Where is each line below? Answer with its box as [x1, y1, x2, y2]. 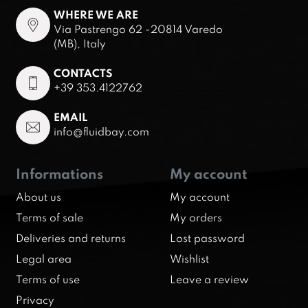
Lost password [170, 231, 245, 245]
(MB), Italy [54, 36, 106, 51]
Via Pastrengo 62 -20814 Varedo [54, 22, 223, 36]
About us [16, 190, 61, 204]
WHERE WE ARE [54, 8, 138, 22]
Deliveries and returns [16, 231, 126, 245]
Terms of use [16, 272, 80, 287]
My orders [170, 210, 222, 225]
